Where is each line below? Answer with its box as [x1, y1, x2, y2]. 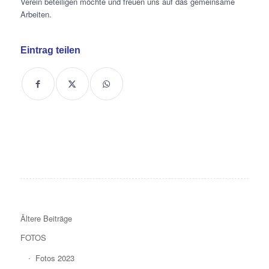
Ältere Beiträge [20, 212, 72, 224]
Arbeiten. [20, 8, 52, 20]
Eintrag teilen [20, 44, 80, 55]
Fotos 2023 [35, 252, 74, 264]
